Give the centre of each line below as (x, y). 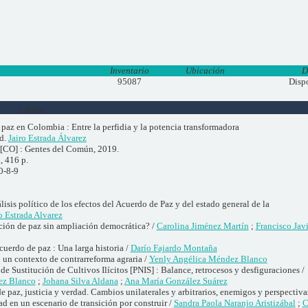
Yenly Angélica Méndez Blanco (208, 258)
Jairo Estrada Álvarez (47, 137)
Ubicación (206, 71)
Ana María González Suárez (176, 280)
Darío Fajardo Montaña (174, 247)
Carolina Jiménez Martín (202, 225)
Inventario (130, 71)
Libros (31, 109)
